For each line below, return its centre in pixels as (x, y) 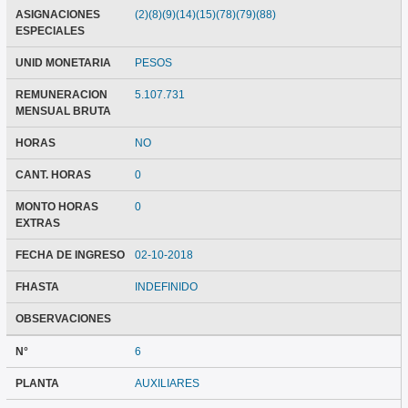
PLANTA (37, 384)
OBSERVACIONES (63, 319)
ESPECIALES (50, 31)
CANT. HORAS (53, 175)
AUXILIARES (168, 384)
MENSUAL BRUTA (63, 112)
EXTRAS (37, 224)
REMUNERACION (61, 95)
